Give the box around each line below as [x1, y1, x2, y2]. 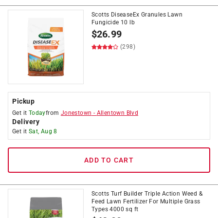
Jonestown [60, 109, 92, 116]
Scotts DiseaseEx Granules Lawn [91, 11, 182, 18]
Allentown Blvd [96, 109, 139, 116]
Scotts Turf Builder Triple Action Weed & [91, 190, 202, 197]
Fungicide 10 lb [91, 19, 135, 26]
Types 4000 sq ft [91, 206, 139, 213]
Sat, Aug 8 [28, 128, 57, 135]
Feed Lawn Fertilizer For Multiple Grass [91, 198, 200, 205]
